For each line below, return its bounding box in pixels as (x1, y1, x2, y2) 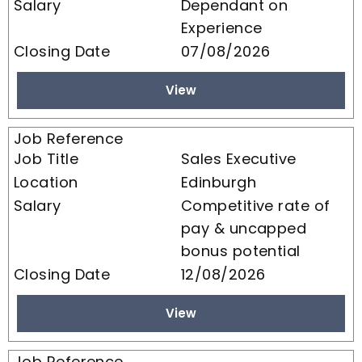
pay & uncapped (181, 217, 307, 238)
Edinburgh (181, 171, 257, 192)
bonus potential (181, 240, 301, 261)
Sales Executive (181, 148, 297, 169)
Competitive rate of (181, 195, 330, 216)
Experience (181, 17, 263, 38)
